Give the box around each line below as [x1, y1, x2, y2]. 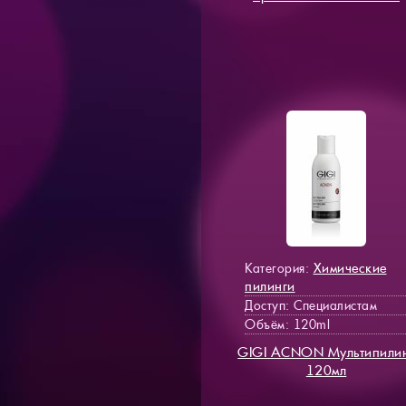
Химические [313, 258, 387, 276]
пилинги [245, 276, 295, 295]
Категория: [245, 259, 314, 276]
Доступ [245, 296, 285, 314]
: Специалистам [285, 296, 377, 314]
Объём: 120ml [245, 315, 330, 333]
